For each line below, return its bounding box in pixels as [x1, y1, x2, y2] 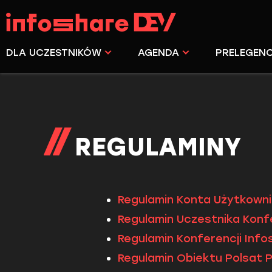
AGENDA [138, 46, 179, 58]
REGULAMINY [75, 132, 242, 161]
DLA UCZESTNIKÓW [6, 46, 101, 58]
